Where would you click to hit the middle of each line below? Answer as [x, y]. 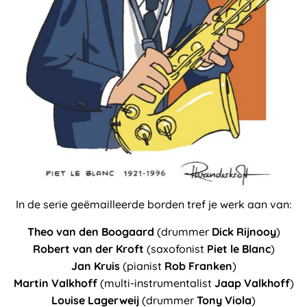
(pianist [142, 266]
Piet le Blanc [238, 248]
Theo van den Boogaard [90, 231]
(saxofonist [175, 248]
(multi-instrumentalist [156, 283]
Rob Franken [198, 266]
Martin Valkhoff [55, 283]
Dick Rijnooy [244, 231]
